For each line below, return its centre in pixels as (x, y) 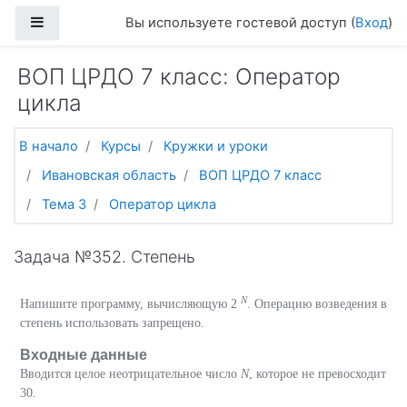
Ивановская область (109, 175)
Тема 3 (64, 204)
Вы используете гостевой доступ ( (240, 23)
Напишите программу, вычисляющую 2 (130, 303)
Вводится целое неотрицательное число (130, 373)
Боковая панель (96, 21)
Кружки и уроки (216, 147)
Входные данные (84, 354)
